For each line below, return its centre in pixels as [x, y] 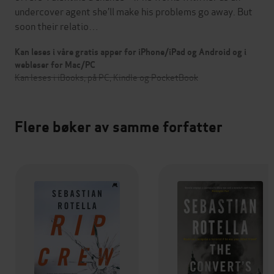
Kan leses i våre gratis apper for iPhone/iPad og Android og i [131, 52]
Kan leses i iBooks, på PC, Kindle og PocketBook [106, 77]
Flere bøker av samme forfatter [119, 127]
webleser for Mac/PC [55, 65]
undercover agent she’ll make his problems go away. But [134, 11]
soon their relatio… [57, 26]
